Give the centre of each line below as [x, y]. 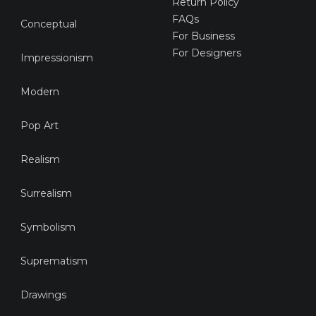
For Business [205, 36]
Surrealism [47, 194]
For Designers [207, 53]
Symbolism [48, 227]
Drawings [44, 295]
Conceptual [49, 24]
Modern [40, 92]
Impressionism [57, 58]
